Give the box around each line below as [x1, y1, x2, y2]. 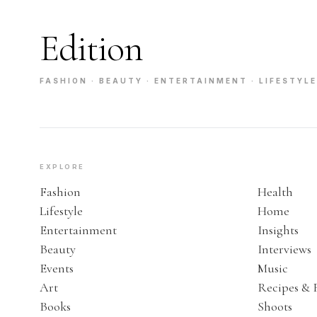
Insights [258, 221, 299, 238]
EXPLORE [40, 162, 85, 171]
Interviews [258, 241, 311, 257]
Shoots [258, 298, 292, 314]
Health [258, 183, 293, 200]
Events [40, 260, 74, 276]
